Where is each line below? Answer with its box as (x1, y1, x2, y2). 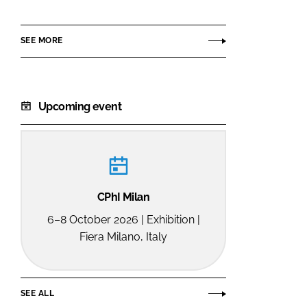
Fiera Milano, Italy (79, 230, 167, 243)
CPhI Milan (97, 190, 150, 204)
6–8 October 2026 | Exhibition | (47, 212, 200, 226)
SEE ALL (21, 288, 54, 299)
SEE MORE (21, 36, 63, 46)
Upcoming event (38, 99, 122, 113)
